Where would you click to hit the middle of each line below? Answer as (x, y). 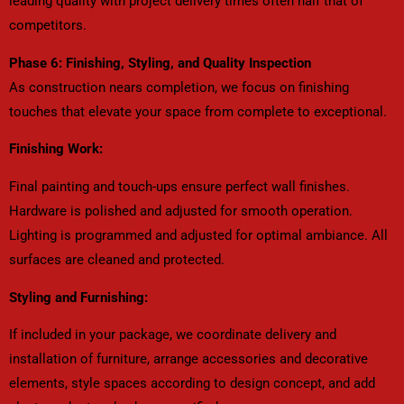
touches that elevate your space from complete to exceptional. (198, 111)
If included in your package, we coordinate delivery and (173, 335)
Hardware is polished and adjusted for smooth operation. (181, 211)
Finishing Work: (56, 149)
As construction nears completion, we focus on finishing (179, 87)
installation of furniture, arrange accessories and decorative (188, 359)
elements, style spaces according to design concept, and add (192, 384)
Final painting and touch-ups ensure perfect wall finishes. (179, 187)
